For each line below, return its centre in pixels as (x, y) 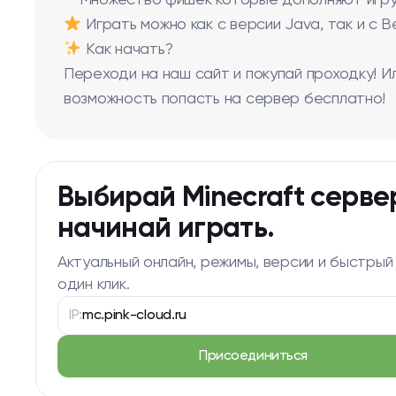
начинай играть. (166, 229)
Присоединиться (253, 356)
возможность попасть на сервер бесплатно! (225, 99)
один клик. (94, 285)
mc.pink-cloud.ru (134, 316)
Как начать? (127, 49)
